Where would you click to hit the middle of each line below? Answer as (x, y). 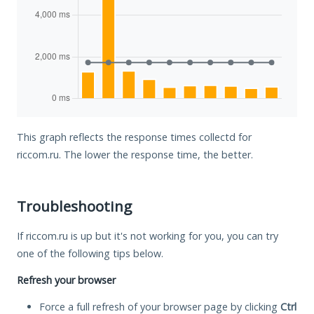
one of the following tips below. (90, 253)
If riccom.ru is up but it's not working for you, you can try (148, 235)
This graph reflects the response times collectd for (134, 137)
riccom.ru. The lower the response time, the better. (135, 154)
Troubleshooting (74, 206)
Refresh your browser (66, 280)
